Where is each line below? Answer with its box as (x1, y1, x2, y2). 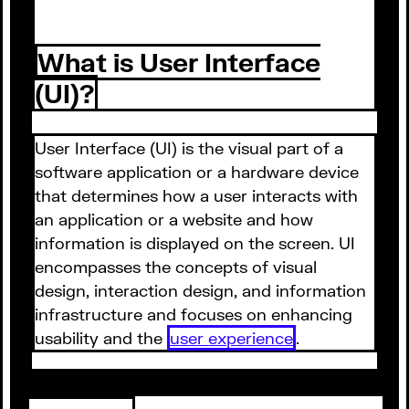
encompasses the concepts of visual (35, 256, 317, 277)
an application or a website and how (35, 208, 313, 229)
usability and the (35, 327, 167, 348)
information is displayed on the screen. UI (35, 232, 355, 253)
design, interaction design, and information (35, 279, 366, 300)
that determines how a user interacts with (35, 184, 358, 205)
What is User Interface (37, 46, 320, 78)
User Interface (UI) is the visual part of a (35, 137, 343, 158)
